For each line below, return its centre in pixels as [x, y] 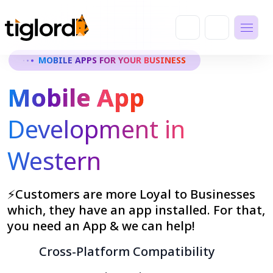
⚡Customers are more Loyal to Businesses [131, 194]
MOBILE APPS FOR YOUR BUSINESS [112, 60]
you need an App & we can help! [101, 226]
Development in [96, 129]
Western [54, 161]
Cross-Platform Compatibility [127, 251]
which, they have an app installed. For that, [136, 210]
